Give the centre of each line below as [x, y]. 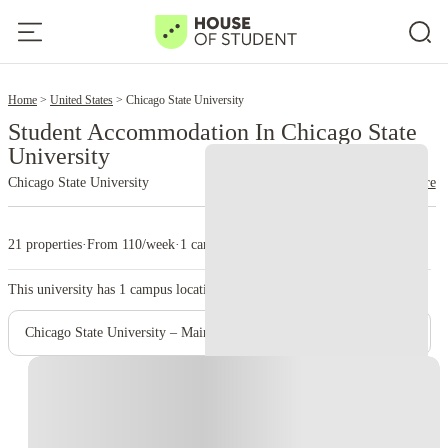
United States [81, 100]
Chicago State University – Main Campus [142, 332]
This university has [63, 289]
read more [407, 182]
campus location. [175, 289]
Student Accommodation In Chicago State [212, 132]
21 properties [45, 244]
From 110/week [131, 244]
